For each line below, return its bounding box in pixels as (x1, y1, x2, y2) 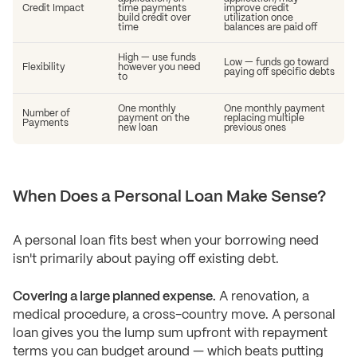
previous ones (224, 124, 286, 133)
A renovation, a (216, 291, 309, 304)
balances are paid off (224, 23, 317, 33)
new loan (118, 124, 158, 133)
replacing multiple (224, 114, 304, 124)
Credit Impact (22, 4, 84, 14)
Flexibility (22, 63, 65, 73)
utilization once (224, 14, 293, 23)
